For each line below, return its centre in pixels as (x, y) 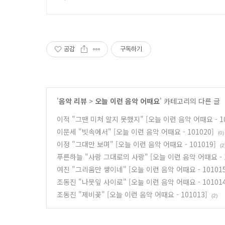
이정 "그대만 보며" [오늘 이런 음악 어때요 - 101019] (136, 144)
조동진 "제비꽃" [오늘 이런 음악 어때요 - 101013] (132, 195)
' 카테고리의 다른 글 (190, 101)
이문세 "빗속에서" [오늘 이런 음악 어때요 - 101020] (135, 132)
